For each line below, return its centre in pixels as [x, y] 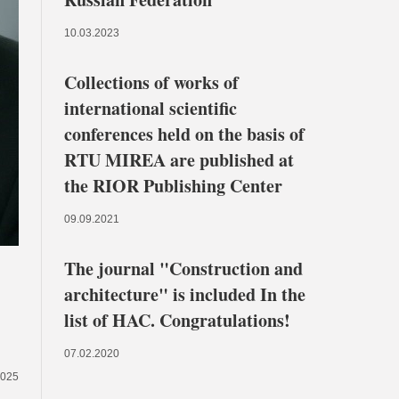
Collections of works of [151, 82]
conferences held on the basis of [184, 134]
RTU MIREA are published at [179, 160]
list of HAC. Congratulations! [177, 320]
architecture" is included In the [185, 294]
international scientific [151, 108]
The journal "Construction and [183, 269]
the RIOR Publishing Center [173, 186]
